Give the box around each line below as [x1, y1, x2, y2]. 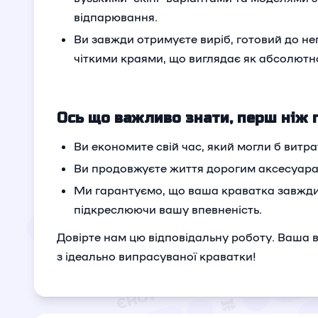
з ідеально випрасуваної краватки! [57, 249, 256, 263]
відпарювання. [74, 10, 158, 23]
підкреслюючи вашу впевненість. [74, 202, 262, 216]
